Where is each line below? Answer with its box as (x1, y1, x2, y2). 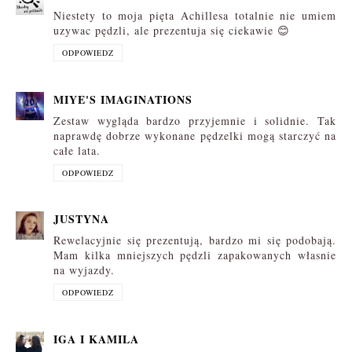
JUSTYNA (53, 211, 109, 228)
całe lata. (53, 142, 101, 158)
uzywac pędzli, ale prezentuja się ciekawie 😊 (53, 23, 290, 38)
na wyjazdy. (53, 262, 115, 278)
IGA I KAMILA (53, 330, 139, 347)
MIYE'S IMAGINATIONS (53, 90, 192, 108)
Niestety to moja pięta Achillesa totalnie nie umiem (53, 8, 336, 24)
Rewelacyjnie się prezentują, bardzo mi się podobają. (53, 233, 336, 248)
